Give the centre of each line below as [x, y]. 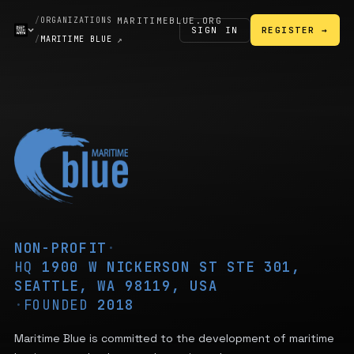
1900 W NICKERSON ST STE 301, [171, 267]
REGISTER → [295, 30]
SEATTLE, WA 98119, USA [116, 286]
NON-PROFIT [60, 248]
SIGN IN [215, 30]
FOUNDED [60, 305]
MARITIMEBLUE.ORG [169, 21]
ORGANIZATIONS [77, 20]
